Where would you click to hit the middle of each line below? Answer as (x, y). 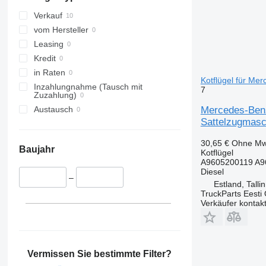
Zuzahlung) (55, 95)
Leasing (48, 44)
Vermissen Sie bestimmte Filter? (100, 254)
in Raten (49, 73)
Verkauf (48, 16)
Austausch (53, 110)
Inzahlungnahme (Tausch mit (88, 87)
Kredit (45, 58)
